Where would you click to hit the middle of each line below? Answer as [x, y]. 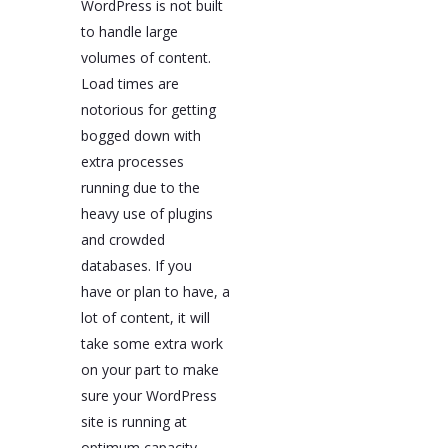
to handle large [129, 32]
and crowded [122, 240]
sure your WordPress [148, 396]
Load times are [129, 84]
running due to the [140, 188]
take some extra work [151, 344]
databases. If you [136, 266]
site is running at [133, 422]
